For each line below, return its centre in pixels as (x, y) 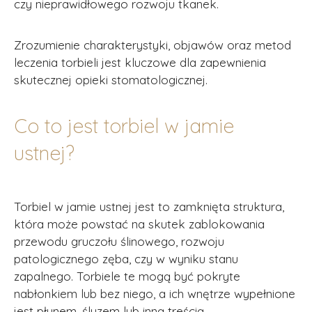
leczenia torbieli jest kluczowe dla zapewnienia (140, 62)
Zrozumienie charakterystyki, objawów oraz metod (153, 45)
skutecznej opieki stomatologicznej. (111, 80)
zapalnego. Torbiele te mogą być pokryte (127, 276)
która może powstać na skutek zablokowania (139, 224)
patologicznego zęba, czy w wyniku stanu (126, 259)
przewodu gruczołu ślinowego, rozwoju (119, 241)
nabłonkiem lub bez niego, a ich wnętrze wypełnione (155, 294)
